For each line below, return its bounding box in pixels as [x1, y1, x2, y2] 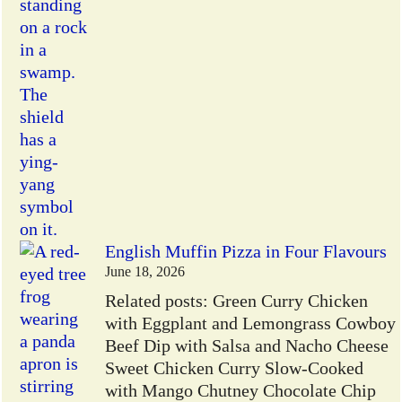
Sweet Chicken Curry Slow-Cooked [105, 358, 364, 379]
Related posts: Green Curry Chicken [105, 291, 369, 311]
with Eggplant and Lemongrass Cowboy [105, 313, 397, 334]
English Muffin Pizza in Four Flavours [105, 241, 388, 262]
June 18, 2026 [105, 264, 186, 281]
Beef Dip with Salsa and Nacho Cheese [105, 336, 389, 356]
